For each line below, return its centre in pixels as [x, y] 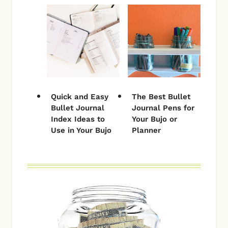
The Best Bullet [161, 96]
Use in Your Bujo [81, 130]
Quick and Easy [80, 96]
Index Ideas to [78, 119]
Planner [146, 130]
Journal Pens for [163, 108]
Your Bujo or [154, 119]
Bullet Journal [78, 108]
